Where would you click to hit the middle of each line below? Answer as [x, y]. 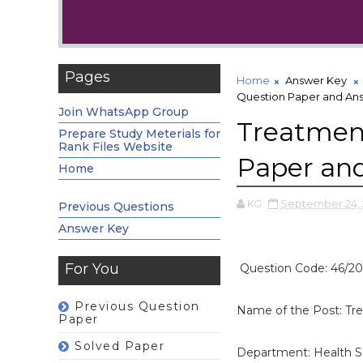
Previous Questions [116, 207]
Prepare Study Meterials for [139, 134]
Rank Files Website [115, 147]
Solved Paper [120, 346]
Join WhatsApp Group [124, 112]
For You [92, 269]
